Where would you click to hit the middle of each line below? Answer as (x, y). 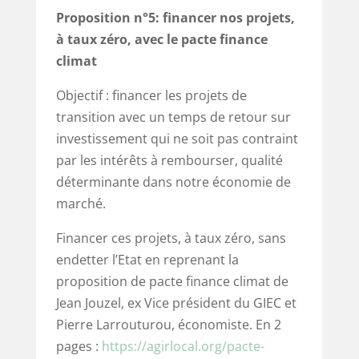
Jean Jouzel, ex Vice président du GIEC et (176, 303)
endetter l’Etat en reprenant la (147, 259)
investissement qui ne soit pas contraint (177, 138)
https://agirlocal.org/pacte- (183, 346)
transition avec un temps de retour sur (173, 117)
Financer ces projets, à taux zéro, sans (171, 238)
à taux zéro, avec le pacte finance (161, 39)
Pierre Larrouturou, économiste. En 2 (168, 324)
